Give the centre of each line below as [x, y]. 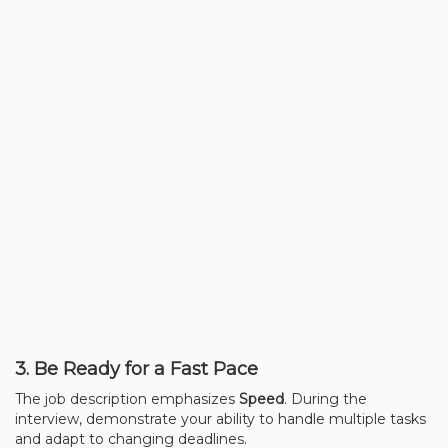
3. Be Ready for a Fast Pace [136, 368]
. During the [325, 398]
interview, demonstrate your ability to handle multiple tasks [220, 418]
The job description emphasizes [127, 398]
